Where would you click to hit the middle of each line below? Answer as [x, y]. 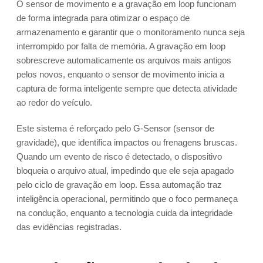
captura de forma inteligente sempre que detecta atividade [127, 89]
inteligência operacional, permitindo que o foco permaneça [127, 199]
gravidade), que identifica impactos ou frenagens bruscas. [127, 143]
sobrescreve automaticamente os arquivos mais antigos [124, 60]
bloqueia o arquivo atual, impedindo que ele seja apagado [125, 171]
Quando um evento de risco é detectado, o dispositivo [119, 157]
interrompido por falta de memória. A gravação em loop [121, 46]
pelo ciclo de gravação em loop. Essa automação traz [119, 185]
